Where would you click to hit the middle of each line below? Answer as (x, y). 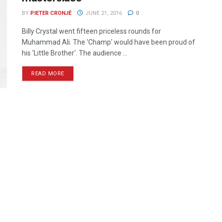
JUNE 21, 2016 (103, 13)
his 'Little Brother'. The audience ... (75, 53)
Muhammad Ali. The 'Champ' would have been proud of (109, 42)
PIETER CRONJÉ (51, 13)
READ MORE (48, 74)
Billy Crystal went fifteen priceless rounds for (91, 31)
